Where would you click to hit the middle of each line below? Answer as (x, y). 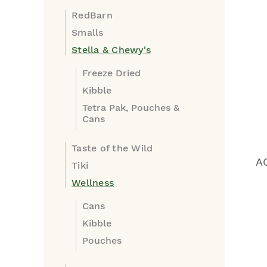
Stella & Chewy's (111, 50)
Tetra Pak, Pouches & (131, 108)
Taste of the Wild (112, 148)
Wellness (93, 183)
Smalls (88, 32)
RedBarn (92, 15)
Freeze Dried (111, 73)
